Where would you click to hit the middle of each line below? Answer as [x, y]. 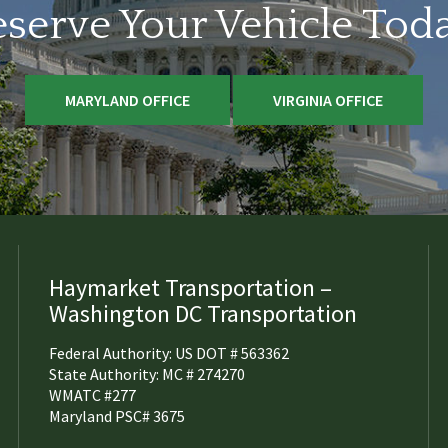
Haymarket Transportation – [190, 287]
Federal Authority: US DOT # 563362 [169, 353]
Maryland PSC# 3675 [117, 416]
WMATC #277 [92, 395]
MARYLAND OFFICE [127, 100]
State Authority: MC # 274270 [147, 374]
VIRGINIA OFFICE [328, 100]
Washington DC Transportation [203, 313]
